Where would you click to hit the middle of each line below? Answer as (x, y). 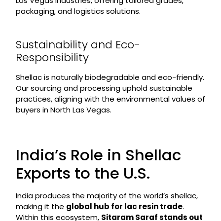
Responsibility (52, 57)
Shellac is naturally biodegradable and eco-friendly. (110, 77)
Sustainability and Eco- (78, 45)
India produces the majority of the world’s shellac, (107, 196)
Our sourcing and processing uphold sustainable (104, 88)
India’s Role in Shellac (98, 155)
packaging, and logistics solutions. (78, 11)
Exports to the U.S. (83, 173)
